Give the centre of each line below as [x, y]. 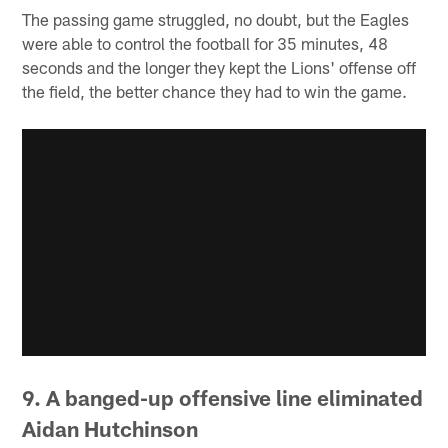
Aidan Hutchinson [110, 429]
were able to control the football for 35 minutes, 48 [205, 42]
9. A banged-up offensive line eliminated [223, 398]
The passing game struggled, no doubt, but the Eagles [216, 18]
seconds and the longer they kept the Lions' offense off [219, 66]
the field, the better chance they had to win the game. [215, 90]
